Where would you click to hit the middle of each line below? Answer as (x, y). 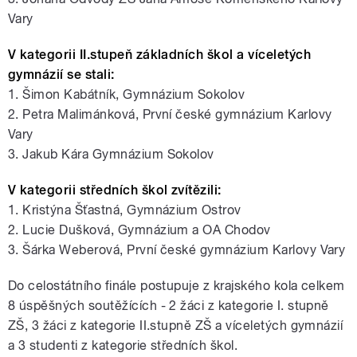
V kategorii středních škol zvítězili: (115, 190)
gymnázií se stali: (61, 75)
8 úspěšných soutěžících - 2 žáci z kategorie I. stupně (169, 306)
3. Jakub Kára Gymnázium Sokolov (111, 155)
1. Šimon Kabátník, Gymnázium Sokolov (127, 95)
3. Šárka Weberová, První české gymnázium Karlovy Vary (177, 250)
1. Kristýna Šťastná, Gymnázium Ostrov (125, 210)
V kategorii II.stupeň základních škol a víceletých (160, 55)
